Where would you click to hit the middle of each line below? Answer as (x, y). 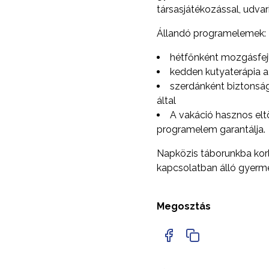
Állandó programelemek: (212, 33)
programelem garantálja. (211, 129)
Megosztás (184, 206)
